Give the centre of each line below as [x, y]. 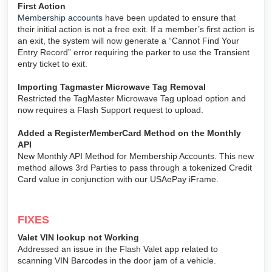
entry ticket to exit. [53, 63]
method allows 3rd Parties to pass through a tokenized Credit [135, 167]
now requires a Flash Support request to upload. [112, 110]
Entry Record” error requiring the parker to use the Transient [134, 52]
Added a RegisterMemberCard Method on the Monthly [129, 133]
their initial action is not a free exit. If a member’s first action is [136, 29]
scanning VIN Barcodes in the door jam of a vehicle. [118, 260]
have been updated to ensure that [169, 17]
